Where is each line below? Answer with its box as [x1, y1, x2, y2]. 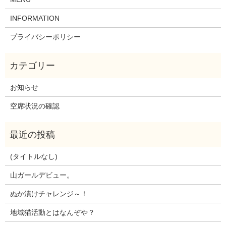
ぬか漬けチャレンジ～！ [10, 190, 88, 198]
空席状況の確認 [10, 102, 60, 110]
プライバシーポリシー [10, 33, 81, 41]
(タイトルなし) [10, 152, 58, 161]
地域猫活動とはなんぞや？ [10, 208, 95, 217]
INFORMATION [10, 14, 60, 23]
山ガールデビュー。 [10, 171, 74, 180]
